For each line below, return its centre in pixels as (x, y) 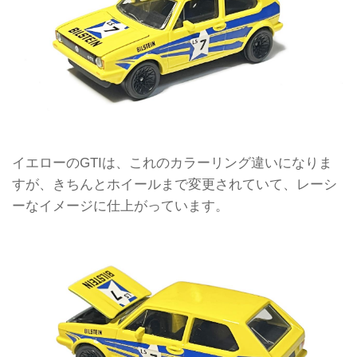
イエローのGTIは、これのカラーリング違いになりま (172, 162)
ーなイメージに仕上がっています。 (120, 205)
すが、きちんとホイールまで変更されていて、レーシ (175, 184)
